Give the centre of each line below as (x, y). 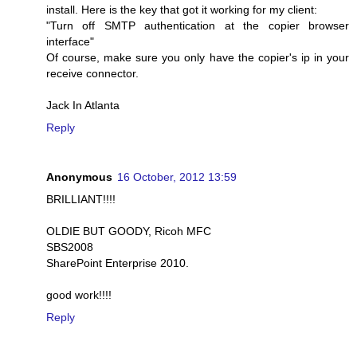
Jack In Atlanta (83, 105)
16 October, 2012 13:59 (177, 177)
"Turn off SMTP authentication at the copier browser (198, 25)
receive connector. (92, 73)
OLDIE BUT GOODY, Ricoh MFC (129, 231)
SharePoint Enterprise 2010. (118, 263)
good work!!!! (79, 294)
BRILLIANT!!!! (81, 199)
